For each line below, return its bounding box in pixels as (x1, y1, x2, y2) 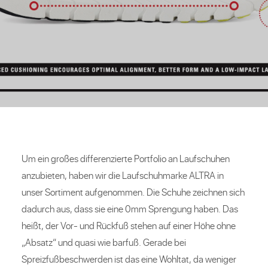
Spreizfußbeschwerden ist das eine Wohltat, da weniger (22, 252, 236, 265)
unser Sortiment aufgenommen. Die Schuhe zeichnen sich (22, 185, 245, 198)
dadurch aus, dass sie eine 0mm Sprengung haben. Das (22, 202, 238, 215)
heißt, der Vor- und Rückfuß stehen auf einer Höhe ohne (22, 219, 236, 232)
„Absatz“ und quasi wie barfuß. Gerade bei (22, 236, 186, 248)
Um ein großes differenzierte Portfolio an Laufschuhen (22, 152, 230, 165)
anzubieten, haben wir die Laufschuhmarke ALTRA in (22, 169, 224, 181)
